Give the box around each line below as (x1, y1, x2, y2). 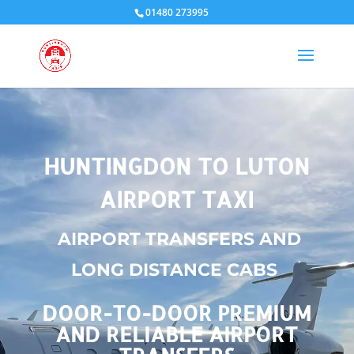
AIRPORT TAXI (100, 185, 254, 213)
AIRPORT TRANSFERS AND (57, 228, 301, 250)
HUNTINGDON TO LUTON (43, 152, 311, 180)
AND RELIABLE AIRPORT (55, 321, 299, 347)
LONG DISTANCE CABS (71, 259, 283, 281)
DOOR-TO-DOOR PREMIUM (42, 299, 312, 326)
